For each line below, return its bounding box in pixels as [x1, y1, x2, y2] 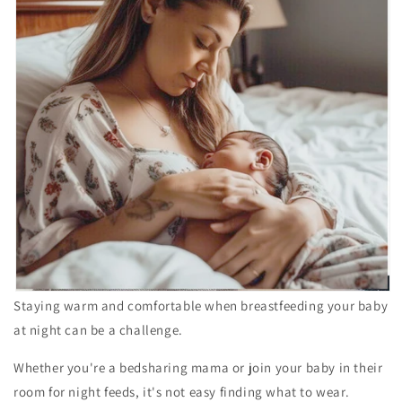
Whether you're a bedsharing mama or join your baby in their [13, 359, 383, 377]
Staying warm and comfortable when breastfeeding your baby [13, 297, 389, 315]
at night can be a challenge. [13, 321, 183, 339]
